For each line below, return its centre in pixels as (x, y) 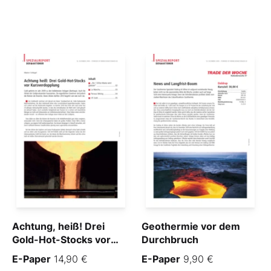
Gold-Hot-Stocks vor (61, 240)
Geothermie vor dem (191, 227)
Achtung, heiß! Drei (58, 227)
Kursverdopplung (53, 253)
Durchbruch (170, 240)
